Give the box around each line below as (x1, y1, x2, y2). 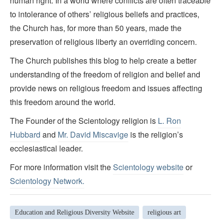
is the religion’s (128, 129, 183, 141)
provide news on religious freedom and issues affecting (10, 82, 202, 94)
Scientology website (113, 161, 184, 173)
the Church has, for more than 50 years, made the (10, 22, 182, 34)
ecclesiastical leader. (10, 143, 83, 154)
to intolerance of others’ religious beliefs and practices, (10, 8, 199, 20)
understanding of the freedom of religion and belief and (10, 69, 200, 80)
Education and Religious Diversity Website (15, 208, 134, 216)
